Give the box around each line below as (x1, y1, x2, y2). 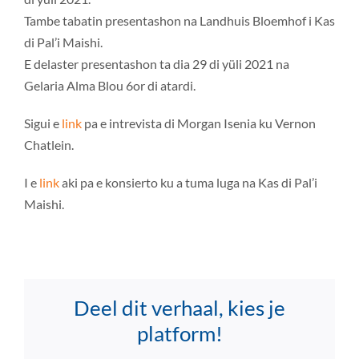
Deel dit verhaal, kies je (74, 294, 285, 321)
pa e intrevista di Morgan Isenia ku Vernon (81, 115, 316, 131)
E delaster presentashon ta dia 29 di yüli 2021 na (23, 55, 289, 71)
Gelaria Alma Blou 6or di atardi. (23, 77, 196, 93)
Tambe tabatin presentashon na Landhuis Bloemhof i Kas (23, 12, 335, 28)
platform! (136, 320, 223, 346)
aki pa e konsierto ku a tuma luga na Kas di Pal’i (58, 174, 317, 190)
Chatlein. (23, 136, 74, 152)
